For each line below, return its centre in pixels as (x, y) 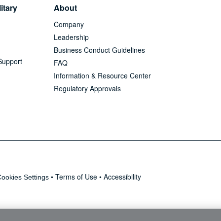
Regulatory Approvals (88, 88)
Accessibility (123, 176)
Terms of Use (76, 176)
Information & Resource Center (103, 75)
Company (69, 24)
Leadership (72, 37)
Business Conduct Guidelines (100, 50)
